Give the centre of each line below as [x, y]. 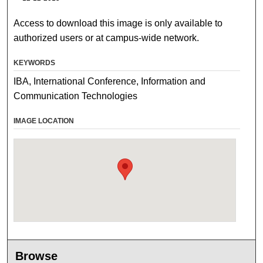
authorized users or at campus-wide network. [107, 38]
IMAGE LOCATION [44, 121]
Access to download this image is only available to [118, 23]
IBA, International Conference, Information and [110, 82]
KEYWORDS [35, 63]
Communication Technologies [76, 96]
